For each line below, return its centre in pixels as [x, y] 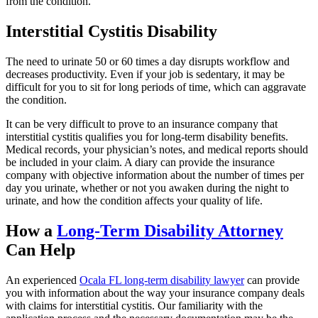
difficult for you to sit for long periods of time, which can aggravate [156, 87]
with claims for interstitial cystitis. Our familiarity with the [134, 305]
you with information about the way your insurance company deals [155, 292]
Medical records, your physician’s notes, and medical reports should [157, 150]
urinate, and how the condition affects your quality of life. [134, 201]
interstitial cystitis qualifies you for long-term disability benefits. [147, 137]
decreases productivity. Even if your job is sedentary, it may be [145, 75]
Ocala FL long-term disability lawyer [162, 280]
